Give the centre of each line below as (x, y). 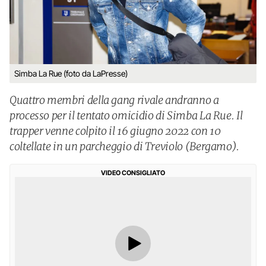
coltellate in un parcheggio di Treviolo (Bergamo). (125, 146)
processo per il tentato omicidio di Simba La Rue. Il (126, 115)
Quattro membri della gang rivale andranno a (114, 100)
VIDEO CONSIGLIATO (133, 173)
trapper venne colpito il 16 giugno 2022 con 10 (115, 131)
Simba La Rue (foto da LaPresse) (71, 73)
